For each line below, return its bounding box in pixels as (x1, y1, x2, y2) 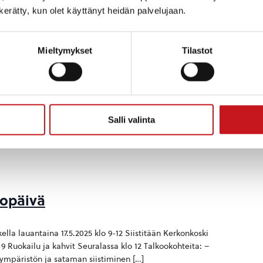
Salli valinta (108, 114, 155, 125)
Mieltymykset (38, 45, 93, 56)
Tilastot (181, 45, 213, 56)
